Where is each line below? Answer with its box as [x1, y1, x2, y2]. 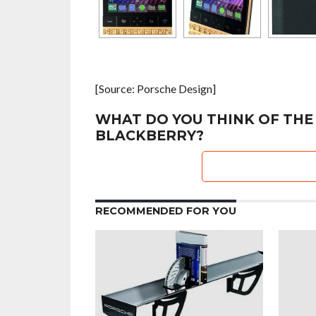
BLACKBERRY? [95, 127, 204, 144]
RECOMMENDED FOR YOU [95, 205, 236, 217]
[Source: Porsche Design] [95, 82, 216, 95]
